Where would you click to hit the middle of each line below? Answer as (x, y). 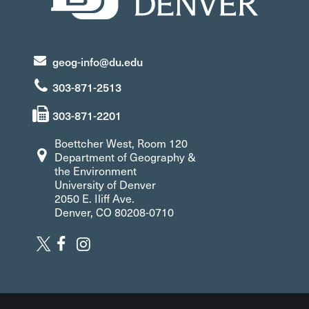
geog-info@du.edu (97, 62)
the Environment (96, 171)
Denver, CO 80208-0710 (114, 212)
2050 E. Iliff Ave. (95, 199)
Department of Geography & (126, 157)
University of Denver (106, 185)
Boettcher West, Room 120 (121, 143)
